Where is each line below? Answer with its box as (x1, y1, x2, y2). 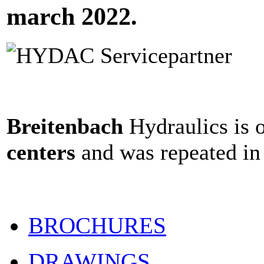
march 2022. (6, 2, 137, 30)
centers (6, 139, 81, 164)
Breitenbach (6, 113, 123, 138)
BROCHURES (28, 213, 166, 238)
